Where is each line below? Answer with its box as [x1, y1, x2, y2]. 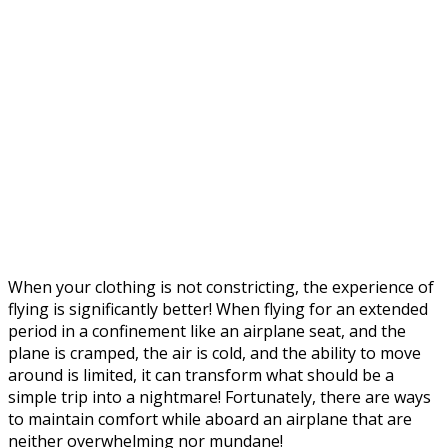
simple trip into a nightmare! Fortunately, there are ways [8, 385, 431, 408]
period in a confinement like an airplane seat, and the [8, 319, 406, 342]
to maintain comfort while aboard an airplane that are [8, 407, 412, 430]
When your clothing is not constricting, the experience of [8, 275, 434, 298]
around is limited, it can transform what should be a [8, 363, 394, 386]
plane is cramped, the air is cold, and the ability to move [8, 341, 421, 364]
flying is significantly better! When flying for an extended [8, 297, 428, 320]
